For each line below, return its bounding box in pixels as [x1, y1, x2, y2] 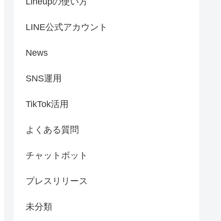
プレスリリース [26, 176, 88, 186]
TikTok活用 [26, 99, 69, 109]
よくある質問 [26, 125, 79, 135]
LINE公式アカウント [26, 22, 108, 32]
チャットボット [26, 150, 88, 160]
